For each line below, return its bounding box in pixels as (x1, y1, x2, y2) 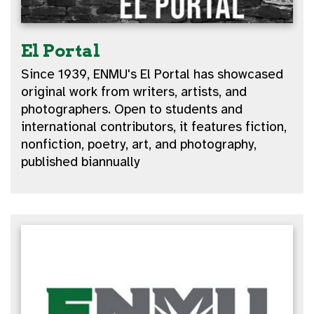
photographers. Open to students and (21, 101, 243, 118)
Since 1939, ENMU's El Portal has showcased (21, 66, 284, 83)
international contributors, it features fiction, (21, 118, 287, 136)
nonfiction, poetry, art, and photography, (21, 136, 257, 153)
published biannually (21, 153, 140, 171)
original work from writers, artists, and (21, 83, 247, 101)
